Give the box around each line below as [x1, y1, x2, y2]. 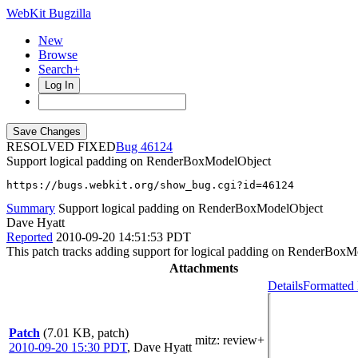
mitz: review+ [195, 333, 265, 347]
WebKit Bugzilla [6, 6, 91, 20]
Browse [38, 48, 78, 62]
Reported [6, 230, 53, 244]
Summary [6, 201, 55, 215]
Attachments [169, 261, 238, 275]
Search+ [38, 62, 80, 76]
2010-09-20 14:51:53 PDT [56, 230, 191, 244]
